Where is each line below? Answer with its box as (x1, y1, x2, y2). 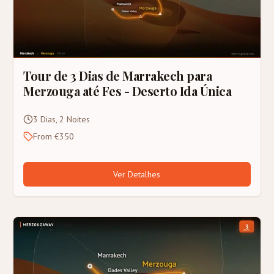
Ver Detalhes (113, 169, 161, 180)
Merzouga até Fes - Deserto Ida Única (23, 83, 232, 100)
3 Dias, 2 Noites (33, 114, 91, 125)
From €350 (33, 131, 75, 143)
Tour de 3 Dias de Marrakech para (23, 67, 212, 84)
